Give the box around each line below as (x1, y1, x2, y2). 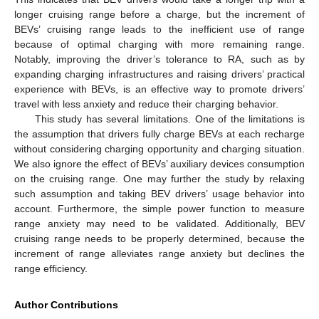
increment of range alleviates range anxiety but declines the (14, 248, 305, 260)
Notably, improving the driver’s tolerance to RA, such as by (14, 53, 305, 66)
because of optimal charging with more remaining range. (14, 38, 305, 51)
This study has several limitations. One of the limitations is (34, 113, 305, 125)
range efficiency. (14, 263, 88, 275)
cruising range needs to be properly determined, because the (14, 233, 305, 245)
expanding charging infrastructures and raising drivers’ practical (14, 68, 305, 80)
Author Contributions (14, 299, 118, 311)
